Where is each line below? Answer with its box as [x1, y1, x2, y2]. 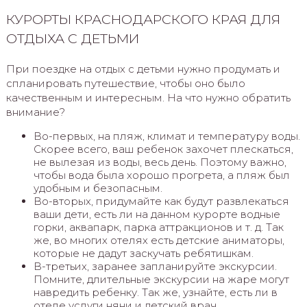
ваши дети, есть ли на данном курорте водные [33, 207, 280, 221]
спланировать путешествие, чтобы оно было [5, 76, 245, 90]
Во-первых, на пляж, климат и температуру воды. [33, 129, 300, 143]
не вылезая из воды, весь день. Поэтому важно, [33, 155, 286, 169]
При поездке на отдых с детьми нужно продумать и [5, 62, 280, 75]
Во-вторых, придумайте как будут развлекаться [33, 194, 289, 208]
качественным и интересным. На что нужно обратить [5, 90, 291, 104]
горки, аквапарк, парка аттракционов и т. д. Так [33, 220, 284, 234]
